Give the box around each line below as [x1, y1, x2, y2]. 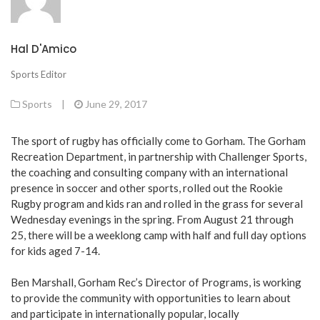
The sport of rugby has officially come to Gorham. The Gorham [11, 134, 306, 147]
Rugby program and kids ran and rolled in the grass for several [11, 196, 303, 210]
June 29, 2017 [85, 97, 147, 110]
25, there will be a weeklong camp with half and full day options [11, 228, 306, 241]
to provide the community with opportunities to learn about [11, 291, 291, 305]
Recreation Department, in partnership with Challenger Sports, [11, 149, 306, 163]
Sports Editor [11, 69, 66, 81]
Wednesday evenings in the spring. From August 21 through [11, 212, 294, 226]
